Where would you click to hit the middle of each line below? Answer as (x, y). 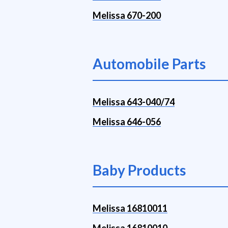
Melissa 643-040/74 (134, 102)
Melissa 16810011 (130, 208)
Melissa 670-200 (127, 15)
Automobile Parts (149, 64)
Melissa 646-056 (127, 122)
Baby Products (139, 170)
